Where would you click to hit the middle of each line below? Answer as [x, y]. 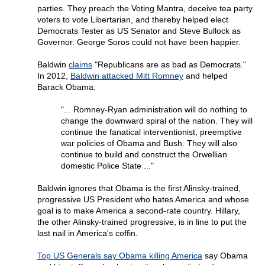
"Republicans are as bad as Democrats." [169, 65]
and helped [206, 76]
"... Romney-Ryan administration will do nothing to [154, 110]
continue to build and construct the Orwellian [144, 155]
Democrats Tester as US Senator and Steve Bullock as [139, 31]
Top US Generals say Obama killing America [120, 256]
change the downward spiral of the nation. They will [157, 121]
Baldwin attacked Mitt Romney [127, 76]
